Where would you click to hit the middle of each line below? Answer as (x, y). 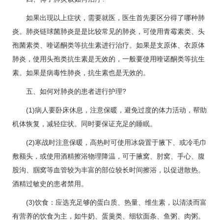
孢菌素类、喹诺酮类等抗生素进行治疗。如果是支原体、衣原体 (109, 45)
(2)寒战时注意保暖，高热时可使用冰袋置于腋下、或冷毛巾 (110, 143)
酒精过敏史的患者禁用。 (50, 184)
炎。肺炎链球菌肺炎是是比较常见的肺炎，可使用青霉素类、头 (109, 32)
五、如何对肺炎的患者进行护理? (69, 92)
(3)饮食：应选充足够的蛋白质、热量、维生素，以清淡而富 (110, 203)
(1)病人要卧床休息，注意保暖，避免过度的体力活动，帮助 (110, 110)
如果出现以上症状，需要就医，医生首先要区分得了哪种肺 (109, 18)
